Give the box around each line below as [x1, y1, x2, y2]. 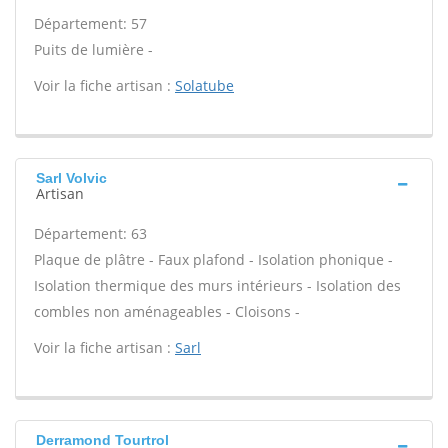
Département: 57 [34, 14, 147, 33]
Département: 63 [34, 224, 147, 243]
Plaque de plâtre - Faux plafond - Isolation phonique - [34, 250, 393, 269]
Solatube [175, 76, 234, 95]
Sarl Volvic [36, 170, 107, 186]
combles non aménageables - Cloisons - [34, 302, 300, 321]
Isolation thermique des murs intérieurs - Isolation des [34, 276, 401, 295]
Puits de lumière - [34, 40, 153, 59]
